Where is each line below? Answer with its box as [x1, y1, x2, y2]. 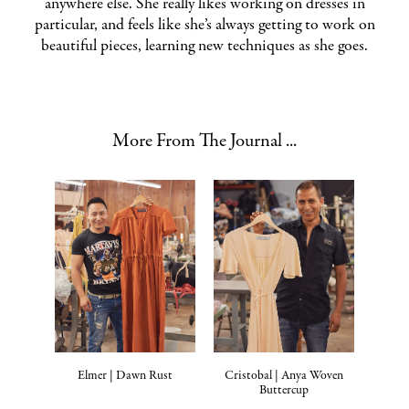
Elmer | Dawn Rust [78, 367, 173, 385]
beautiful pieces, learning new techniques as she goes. [41, 35, 368, 58]
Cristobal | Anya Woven [225, 367, 343, 385]
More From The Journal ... [112, 128, 297, 155]
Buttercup [259, 382, 309, 400]
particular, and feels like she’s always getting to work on [34, 14, 375, 37]
